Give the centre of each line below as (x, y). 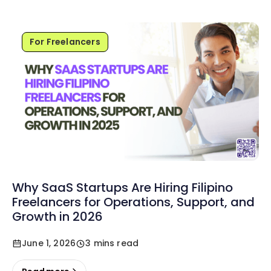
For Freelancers (65, 42)
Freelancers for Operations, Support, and (133, 202)
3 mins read (112, 243)
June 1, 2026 (49, 243)
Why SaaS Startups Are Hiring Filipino (122, 188)
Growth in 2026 (57, 217)
